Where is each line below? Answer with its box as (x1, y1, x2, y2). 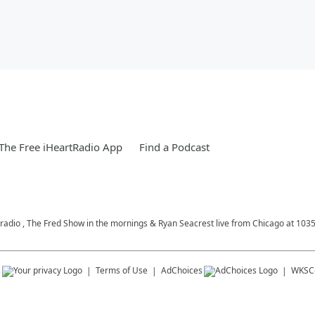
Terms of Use (96, 264, 148, 276)
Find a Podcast (139, 139, 210, 154)
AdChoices (161, 264, 202, 276)
